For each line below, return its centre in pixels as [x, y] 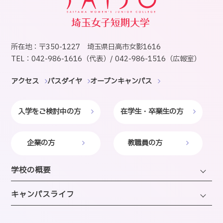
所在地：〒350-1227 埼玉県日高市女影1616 [86, 47]
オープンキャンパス [121, 81]
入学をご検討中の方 [50, 111]
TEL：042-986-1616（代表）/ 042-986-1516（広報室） [106, 59]
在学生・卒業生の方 [152, 111]
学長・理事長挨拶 [39, 189]
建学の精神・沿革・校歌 [50, 206]
